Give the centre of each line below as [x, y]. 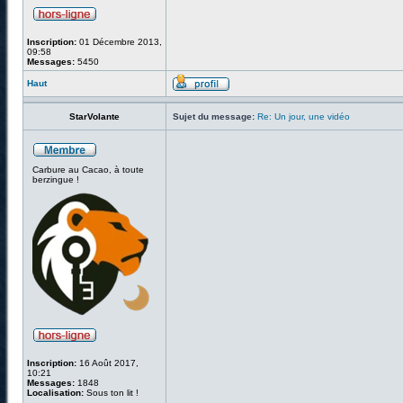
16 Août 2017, [107, 363]
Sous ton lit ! [111, 393]
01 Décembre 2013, [119, 42]
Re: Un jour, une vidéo [304, 116]
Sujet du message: [214, 116]
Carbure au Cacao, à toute [88, 170]
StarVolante [94, 116]
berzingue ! [56, 179]
